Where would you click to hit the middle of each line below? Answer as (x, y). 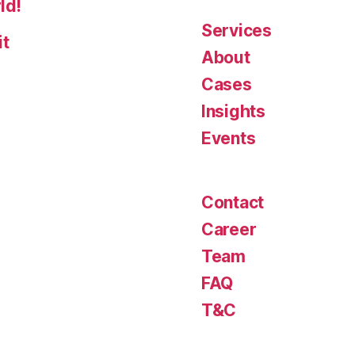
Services (237, 31)
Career (229, 229)
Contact (233, 202)
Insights (233, 111)
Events (229, 138)
